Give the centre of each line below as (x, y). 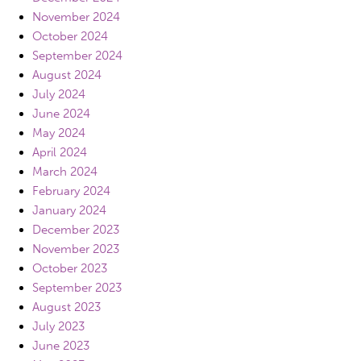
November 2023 (76, 249)
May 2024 (59, 133)
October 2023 (70, 268)
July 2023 (58, 326)
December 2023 (76, 229)
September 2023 (77, 287)
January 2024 (69, 210)
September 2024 (77, 55)
